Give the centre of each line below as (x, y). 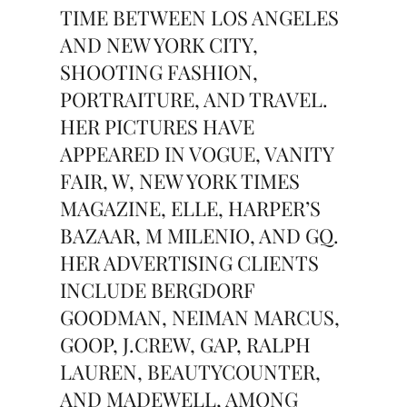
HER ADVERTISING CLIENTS (190, 263)
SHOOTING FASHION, (159, 72)
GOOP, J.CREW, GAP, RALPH (186, 344)
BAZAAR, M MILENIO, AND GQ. (200, 235)
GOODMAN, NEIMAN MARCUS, (200, 317)
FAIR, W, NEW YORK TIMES (180, 181)
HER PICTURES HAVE (158, 126)
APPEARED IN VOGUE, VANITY (197, 154)
